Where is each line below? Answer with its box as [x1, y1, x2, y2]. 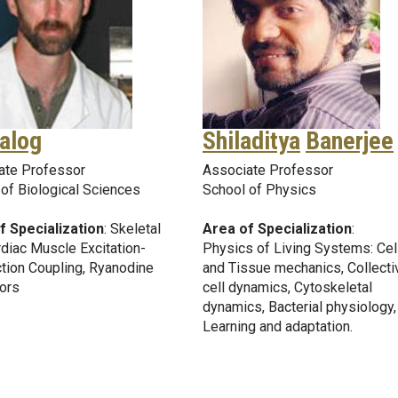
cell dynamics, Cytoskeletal [203, 278, 372, 296]
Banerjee [306, 125, 394, 155]
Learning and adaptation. [203, 317, 353, 335]
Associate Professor [203, 161, 333, 179]
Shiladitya [203, 125, 300, 155]
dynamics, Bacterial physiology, [203, 298, 396, 315]
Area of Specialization [203, 219, 352, 237]
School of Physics [203, 180, 316, 198]
